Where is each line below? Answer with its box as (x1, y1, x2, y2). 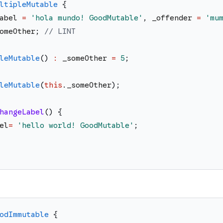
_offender (152, 13, 192, 23)
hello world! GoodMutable (22, 121, 129, 130)
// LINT (44, 27, 76, 36)
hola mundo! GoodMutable (35, 13, 138, 23)
